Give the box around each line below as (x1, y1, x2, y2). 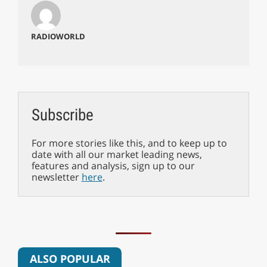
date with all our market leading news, (31, 147, 202, 161)
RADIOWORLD (30, 30, 85, 42)
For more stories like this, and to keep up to (31, 136, 227, 150)
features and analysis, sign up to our (31, 159, 195, 172)
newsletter (31, 170, 82, 184)
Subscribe (31, 105, 94, 125)
